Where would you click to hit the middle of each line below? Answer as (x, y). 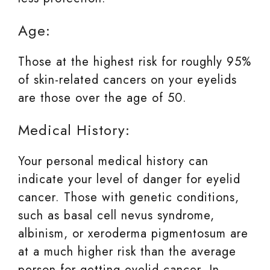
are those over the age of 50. (102, 98)
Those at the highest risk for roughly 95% (135, 61)
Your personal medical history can (113, 161)
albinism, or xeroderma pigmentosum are (133, 233)
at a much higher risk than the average (127, 251)
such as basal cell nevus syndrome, (116, 215)
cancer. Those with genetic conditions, (129, 197)
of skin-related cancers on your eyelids (127, 80)
